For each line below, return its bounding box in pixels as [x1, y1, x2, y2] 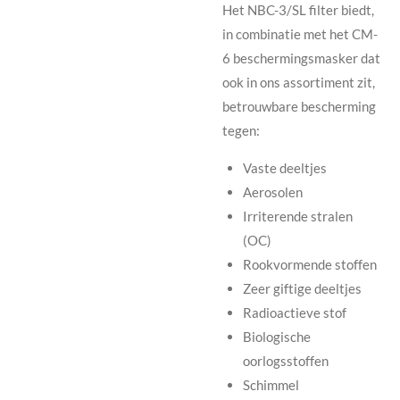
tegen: [222, 121, 260, 138]
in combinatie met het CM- [222, 25, 378, 42]
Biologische [242, 328, 311, 345]
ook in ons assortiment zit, [222, 73, 375, 90]
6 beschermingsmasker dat [222, 49, 380, 66]
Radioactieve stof [242, 304, 346, 321]
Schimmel [242, 376, 299, 393]
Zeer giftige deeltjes [242, 279, 362, 296]
